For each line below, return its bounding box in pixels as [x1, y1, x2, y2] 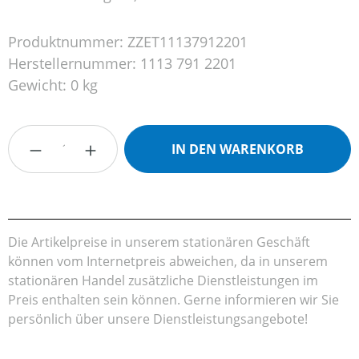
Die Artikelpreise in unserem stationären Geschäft [8, 233, 310, 252]
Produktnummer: [8, 32, 127, 52]
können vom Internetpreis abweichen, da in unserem [8, 252, 328, 271]
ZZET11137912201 [127, 32, 248, 52]
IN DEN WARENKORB [171, 140, 305, 159]
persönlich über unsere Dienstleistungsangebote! [8, 310, 308, 329]
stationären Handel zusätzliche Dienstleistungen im [8, 272, 318, 290]
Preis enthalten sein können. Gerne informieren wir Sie [8, 291, 339, 309]
